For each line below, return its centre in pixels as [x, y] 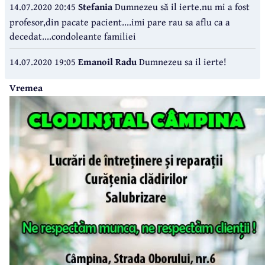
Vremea [26, 87]
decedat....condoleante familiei [73, 36]
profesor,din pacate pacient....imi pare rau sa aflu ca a [120, 22]
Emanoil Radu [109, 61]
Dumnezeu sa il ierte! [183, 61]
